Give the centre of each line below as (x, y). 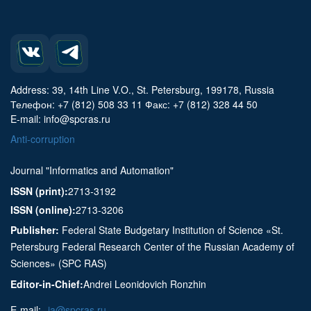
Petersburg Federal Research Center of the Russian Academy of (152, 247)
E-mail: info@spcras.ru (60, 119)
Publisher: (35, 230)
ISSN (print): (39, 191)
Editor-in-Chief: (47, 284)
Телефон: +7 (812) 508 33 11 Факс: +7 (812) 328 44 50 (134, 104)
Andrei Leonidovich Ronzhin (145, 284)
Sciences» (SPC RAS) (59, 263)
